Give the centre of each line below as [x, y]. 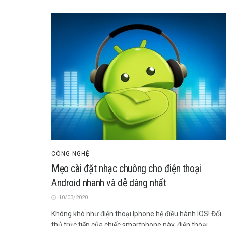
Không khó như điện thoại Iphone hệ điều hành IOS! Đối [136, 214]
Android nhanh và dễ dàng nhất [109, 183]
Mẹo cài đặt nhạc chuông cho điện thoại [126, 169]
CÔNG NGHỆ [71, 154]
